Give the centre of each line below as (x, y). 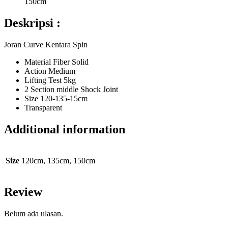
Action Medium (50, 71)
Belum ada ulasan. (34, 213)
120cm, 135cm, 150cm (58, 161)
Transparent (43, 108)
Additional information (65, 130)
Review (23, 192)
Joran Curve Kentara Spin (46, 45)
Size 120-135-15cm (56, 99)
